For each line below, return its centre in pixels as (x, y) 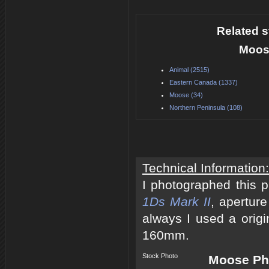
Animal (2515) (189, 69)
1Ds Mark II (177, 201)
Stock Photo (160, 255)
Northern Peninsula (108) (206, 107)
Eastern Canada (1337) (204, 82)
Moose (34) (186, 95)
